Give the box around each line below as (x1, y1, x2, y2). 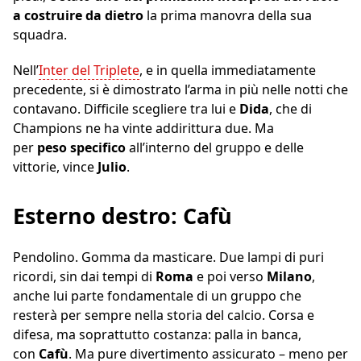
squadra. (13, 25, 67, 44)
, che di (269, 99, 312, 118)
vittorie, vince (13, 157, 98, 176)
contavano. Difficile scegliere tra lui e (13, 99, 239, 118)
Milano (267, 267, 312, 285)
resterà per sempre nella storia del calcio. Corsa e (13, 305, 314, 324)
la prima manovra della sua (143, 6, 312, 24)
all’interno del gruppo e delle (126, 138, 304, 156)
